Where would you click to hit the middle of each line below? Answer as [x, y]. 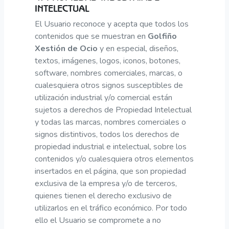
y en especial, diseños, [138, 48]
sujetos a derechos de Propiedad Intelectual [113, 110]
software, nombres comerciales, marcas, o [109, 73]
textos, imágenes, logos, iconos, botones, [108, 61]
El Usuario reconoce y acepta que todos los [112, 24]
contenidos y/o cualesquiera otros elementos [114, 159]
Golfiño [162, 36]
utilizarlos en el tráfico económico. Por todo [111, 208]
